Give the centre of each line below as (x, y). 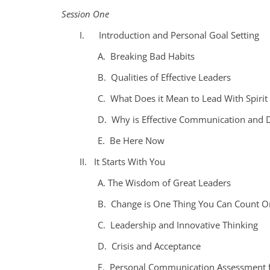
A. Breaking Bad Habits (146, 56)
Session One (85, 14)
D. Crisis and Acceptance (149, 246)
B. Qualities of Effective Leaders (164, 77)
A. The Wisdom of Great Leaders (164, 182)
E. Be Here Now (131, 140)
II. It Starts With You (122, 161)
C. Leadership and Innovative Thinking (178, 224)
